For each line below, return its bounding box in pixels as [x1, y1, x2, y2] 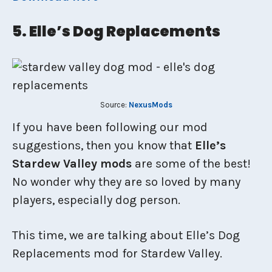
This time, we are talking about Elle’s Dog [12, 228, 240, 242]
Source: [100, 100, 129, 109]
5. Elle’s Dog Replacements [12, 21, 220, 41]
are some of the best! [135, 156, 251, 171]
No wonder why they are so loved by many [12, 174, 240, 189]
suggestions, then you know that [12, 138, 195, 152]
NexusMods [128, 100, 172, 109]
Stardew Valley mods [12, 156, 135, 171]
